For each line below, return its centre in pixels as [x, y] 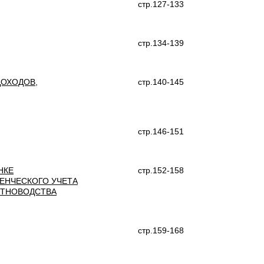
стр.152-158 [161, 170]
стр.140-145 [161, 82]
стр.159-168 [161, 230]
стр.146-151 [161, 131]
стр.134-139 [161, 43]
